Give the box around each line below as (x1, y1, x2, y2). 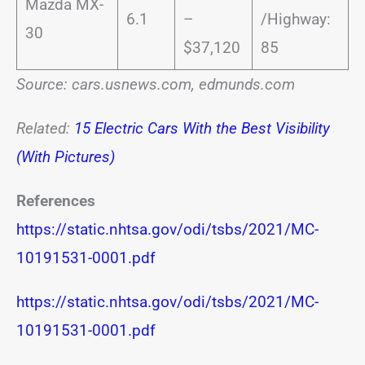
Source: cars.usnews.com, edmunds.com (16, 74, 295, 94)
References (16, 191, 95, 210)
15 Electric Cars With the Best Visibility (74, 118, 330, 138)
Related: (16, 118, 74, 138)
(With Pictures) (16, 147, 115, 166)
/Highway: (260, 9, 331, 29)
